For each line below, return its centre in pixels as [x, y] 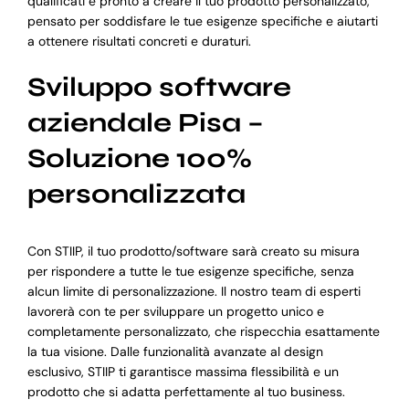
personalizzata [136, 194]
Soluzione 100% [139, 159]
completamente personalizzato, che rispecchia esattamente [203, 332]
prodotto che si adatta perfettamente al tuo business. [186, 392]
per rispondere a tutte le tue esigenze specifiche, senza [190, 272]
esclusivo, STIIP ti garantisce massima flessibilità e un [183, 372]
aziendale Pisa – [145, 123]
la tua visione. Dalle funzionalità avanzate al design [175, 352]
